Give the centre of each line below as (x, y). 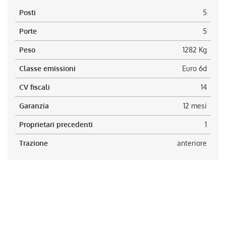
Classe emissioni (47, 68)
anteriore (192, 143)
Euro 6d (194, 68)
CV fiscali (35, 87)
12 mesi (195, 106)
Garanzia (34, 106)
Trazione (34, 143)
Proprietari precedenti (56, 124)
